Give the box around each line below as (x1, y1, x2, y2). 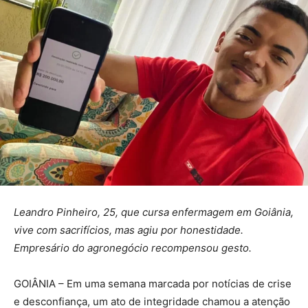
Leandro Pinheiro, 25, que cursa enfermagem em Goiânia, (14, 205, 294, 219)
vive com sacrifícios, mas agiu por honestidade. (14, 223, 243, 236)
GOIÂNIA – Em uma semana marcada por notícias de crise (14, 276, 291, 290)
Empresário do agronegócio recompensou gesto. (14, 241, 252, 254)
